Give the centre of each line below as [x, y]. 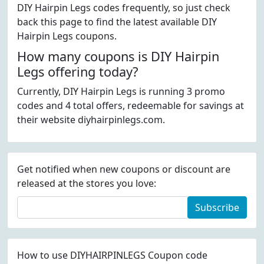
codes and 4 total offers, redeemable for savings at [131, 105]
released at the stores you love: [87, 183]
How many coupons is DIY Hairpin [118, 56]
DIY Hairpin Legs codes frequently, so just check [124, 8]
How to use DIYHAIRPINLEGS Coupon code [112, 255]
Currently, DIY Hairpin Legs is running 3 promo [121, 91]
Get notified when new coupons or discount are [124, 169]
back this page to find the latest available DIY [117, 22]
